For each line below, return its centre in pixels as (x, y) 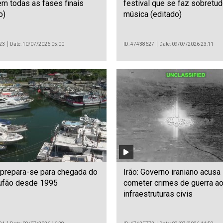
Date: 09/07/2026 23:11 (187, 44)
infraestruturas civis (158, 194)
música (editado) (153, 14)
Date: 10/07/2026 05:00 (37, 44)
